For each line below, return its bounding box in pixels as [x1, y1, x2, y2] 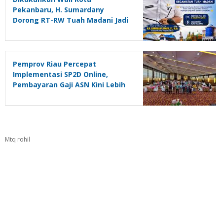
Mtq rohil [5, 135, 30, 144]
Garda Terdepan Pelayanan [13, 26, 110, 36]
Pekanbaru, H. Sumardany [13, 5, 104, 15]
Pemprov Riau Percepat [13, 59, 96, 69]
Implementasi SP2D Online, [13, 70, 108, 79]
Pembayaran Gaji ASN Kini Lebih [13, 80, 125, 90]
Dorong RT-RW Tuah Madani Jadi [13, 15, 128, 25]
